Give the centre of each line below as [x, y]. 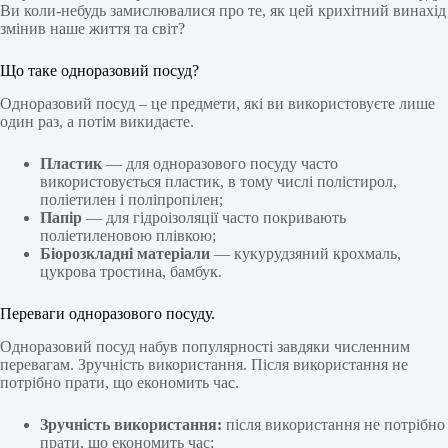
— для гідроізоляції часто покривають [214, 217]
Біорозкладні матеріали [125, 253]
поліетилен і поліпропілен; [131, 199]
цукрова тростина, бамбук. [131, 271]
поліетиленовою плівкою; [128, 235]
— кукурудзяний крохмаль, [305, 253]
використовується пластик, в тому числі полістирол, [218, 181]
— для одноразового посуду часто [222, 163]
